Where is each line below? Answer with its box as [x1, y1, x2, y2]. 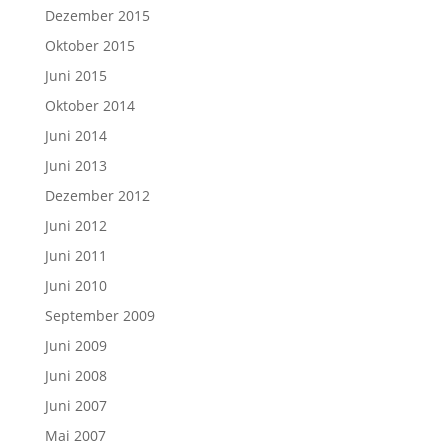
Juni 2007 [44, 395, 107, 415]
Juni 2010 [44, 275, 107, 295]
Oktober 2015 [44, 35, 135, 55]
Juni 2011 [44, 245, 107, 265]
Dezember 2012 [44, 185, 150, 205]
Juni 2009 [44, 335, 107, 355]
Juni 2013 [44, 155, 107, 175]
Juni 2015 [44, 65, 107, 85]
